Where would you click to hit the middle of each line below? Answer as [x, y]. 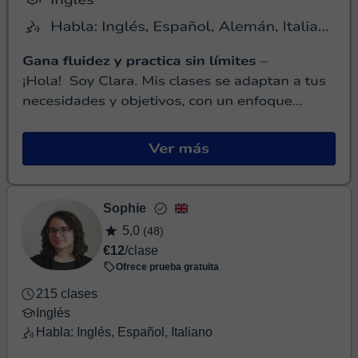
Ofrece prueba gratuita [167, 267]
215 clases [67, 294]
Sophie [125, 208]
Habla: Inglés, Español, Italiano [124, 332]
